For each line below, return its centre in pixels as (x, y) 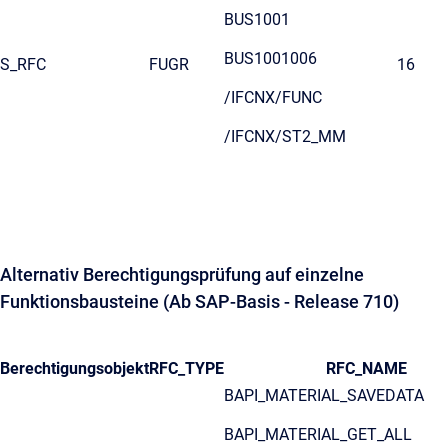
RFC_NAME (366, 368)
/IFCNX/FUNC (273, 97)
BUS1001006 (270, 58)
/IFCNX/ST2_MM (285, 136)
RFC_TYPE (186, 368)
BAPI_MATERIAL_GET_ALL (318, 434)
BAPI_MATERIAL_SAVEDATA (324, 395)
